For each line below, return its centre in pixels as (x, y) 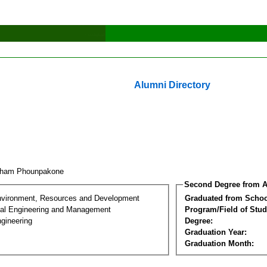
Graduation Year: (216, 232)
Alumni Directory (172, 85)
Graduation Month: (219, 243)
